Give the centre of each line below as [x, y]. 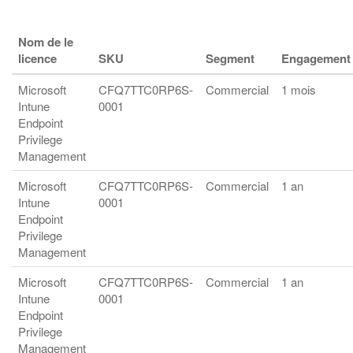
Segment [230, 58]
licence [37, 58]
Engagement [316, 58]
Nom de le [46, 42]
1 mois [299, 89]
